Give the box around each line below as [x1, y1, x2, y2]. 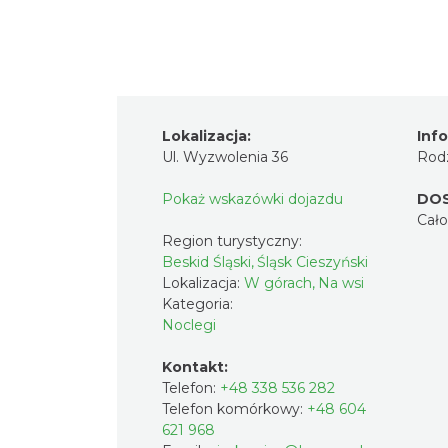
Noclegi [162, 316, 216, 334]
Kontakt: [162, 358, 228, 376]
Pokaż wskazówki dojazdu [162, 190, 343, 208]
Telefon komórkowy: [162, 400, 307, 418]
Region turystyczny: [162, 232, 306, 250]
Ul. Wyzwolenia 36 [162, 148, 288, 166]
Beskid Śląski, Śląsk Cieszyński [162, 253, 368, 271]
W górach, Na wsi [244, 274, 364, 292]
